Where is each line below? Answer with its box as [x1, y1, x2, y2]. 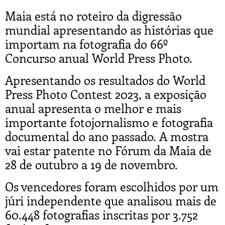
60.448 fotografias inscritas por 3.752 [5, 206, 198, 222]
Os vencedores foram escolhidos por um [5, 178, 218, 194]
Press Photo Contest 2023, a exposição [5, 85, 206, 102]
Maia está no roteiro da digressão [5, 7, 182, 24]
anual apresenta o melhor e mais [5, 99, 181, 116]
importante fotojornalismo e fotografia [5, 114, 213, 130]
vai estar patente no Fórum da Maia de [5, 142, 211, 158]
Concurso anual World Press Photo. [5, 49, 192, 66]
